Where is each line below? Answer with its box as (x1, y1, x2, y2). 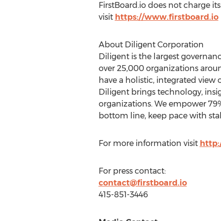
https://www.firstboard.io (114, 12, 219, 22)
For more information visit (98, 139, 200, 148)
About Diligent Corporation (98, 40, 204, 49)
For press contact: (98, 166, 166, 176)
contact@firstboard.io (98, 178, 187, 187)
